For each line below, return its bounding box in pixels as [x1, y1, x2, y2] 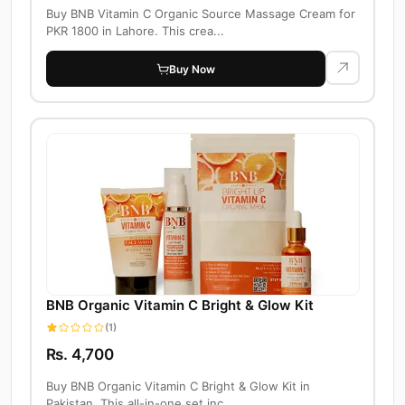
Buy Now [169, 61, 215, 76]
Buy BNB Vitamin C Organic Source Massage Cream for [45, 6, 355, 22]
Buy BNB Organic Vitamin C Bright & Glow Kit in [45, 379, 310, 394]
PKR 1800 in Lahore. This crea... [45, 24, 224, 39]
